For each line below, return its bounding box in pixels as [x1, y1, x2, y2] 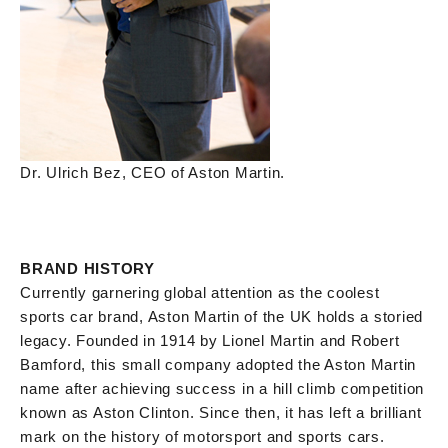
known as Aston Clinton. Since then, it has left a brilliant [20, 403, 422, 421]
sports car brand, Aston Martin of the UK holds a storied [20, 307, 423, 325]
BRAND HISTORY [20, 259, 155, 277]
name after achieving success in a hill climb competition [20, 379, 424, 397]
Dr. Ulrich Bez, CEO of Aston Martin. [20, 163, 285, 181]
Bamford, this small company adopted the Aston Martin [20, 355, 416, 373]
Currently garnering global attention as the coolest [20, 283, 380, 301]
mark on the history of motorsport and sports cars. [20, 427, 385, 445]
